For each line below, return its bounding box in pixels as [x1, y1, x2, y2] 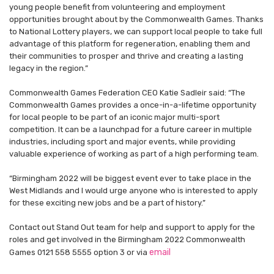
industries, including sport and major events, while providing [9, 137, 235, 147]
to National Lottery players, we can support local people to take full [9, 27, 262, 37]
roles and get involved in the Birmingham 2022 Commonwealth [9, 235, 245, 245]
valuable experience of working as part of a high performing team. [9, 149, 259, 159]
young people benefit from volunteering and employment [9, 2, 225, 12]
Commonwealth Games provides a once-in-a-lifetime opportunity [9, 100, 256, 110]
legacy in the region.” [9, 64, 88, 73]
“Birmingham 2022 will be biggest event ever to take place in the [9, 174, 251, 183]
